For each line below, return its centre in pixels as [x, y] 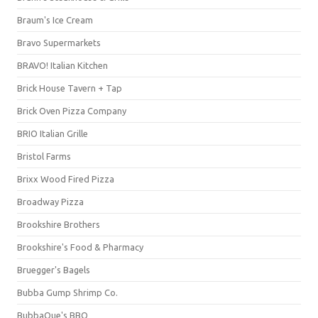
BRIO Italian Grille [53, 133]
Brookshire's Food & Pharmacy [80, 247]
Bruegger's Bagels [54, 270]
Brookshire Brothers [59, 224]
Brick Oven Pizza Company [72, 111]
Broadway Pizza [50, 202]
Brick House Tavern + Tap [70, 88]
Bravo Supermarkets [59, 43]
